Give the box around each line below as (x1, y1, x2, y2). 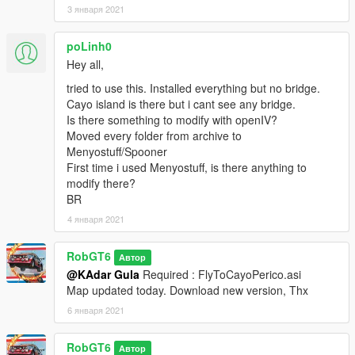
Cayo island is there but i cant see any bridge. (67, 96, 296, 113)
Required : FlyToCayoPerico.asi (139, 266, 301, 283)
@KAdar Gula (67, 266, 139, 283)
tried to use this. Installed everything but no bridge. (67, 80, 320, 97)
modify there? (67, 175, 136, 192)
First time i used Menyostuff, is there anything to (67, 159, 307, 176)
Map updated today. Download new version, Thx (67, 282, 308, 299)
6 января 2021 (67, 303, 124, 317)
